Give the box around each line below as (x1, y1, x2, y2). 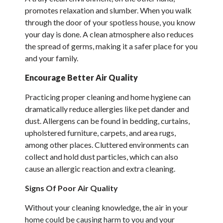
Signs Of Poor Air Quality (25, 183, 118, 193)
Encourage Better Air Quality (25, 72, 138, 82)
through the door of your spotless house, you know (25, 17, 195, 27)
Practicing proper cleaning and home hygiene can (25, 92, 191, 102)
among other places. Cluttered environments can (25, 139, 189, 149)
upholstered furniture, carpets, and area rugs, (25, 127, 176, 137)
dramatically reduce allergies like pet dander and (25, 104, 189, 113)
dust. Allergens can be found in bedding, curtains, (25, 115, 190, 125)
